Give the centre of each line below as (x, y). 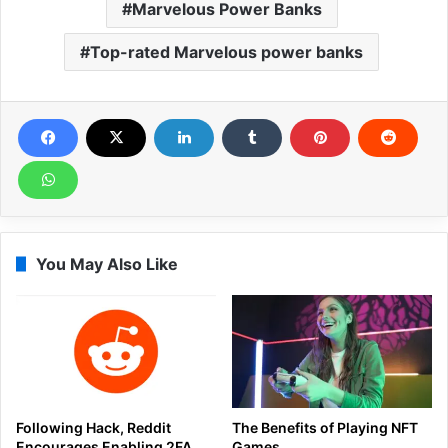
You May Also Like (107, 264)
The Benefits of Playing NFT (325, 428)
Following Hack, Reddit (93, 428)
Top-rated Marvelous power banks (226, 52)
